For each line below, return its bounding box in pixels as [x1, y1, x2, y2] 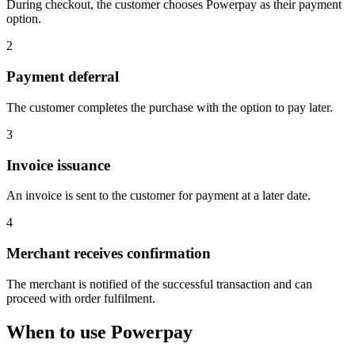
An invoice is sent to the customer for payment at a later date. [6, 189, 311, 203]
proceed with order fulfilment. [6, 291, 155, 305]
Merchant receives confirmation [6, 244, 211, 261]
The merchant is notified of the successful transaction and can [6, 277, 312, 291]
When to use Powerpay [6, 321, 193, 342]
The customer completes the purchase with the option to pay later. [6, 100, 333, 114]
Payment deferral [6, 68, 119, 86]
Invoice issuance [6, 156, 110, 174]
